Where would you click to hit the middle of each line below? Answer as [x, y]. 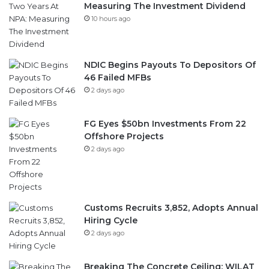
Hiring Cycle [111, 221]
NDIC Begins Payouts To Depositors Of [170, 65]
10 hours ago [111, 19]
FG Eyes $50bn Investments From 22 [165, 124]
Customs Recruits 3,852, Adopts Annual [171, 208]
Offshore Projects [124, 137]
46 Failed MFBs [118, 78]
